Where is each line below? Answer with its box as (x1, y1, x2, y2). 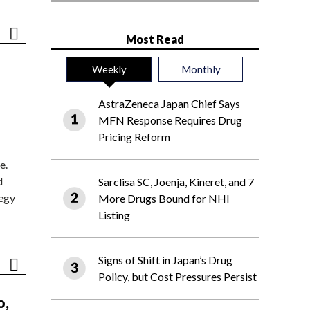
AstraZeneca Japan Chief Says (98, 97, 240, 111)
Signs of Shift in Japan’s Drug (98, 253, 232, 267)
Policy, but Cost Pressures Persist (98, 270, 257, 284)
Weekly (91, 63, 127, 76)
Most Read (125, 33, 184, 46)
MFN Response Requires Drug (98, 113, 242, 127)
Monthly (181, 63, 221, 76)
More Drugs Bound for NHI (98, 192, 230, 206)
